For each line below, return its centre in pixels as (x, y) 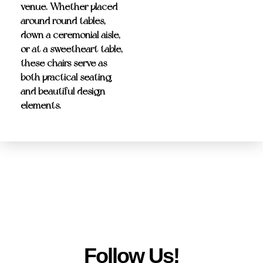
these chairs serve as (64, 63)
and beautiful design (63, 92)
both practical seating (66, 77)
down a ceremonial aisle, (70, 35)
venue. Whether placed (69, 7)
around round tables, (63, 21)
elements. (41, 106)
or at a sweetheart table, (72, 49)
